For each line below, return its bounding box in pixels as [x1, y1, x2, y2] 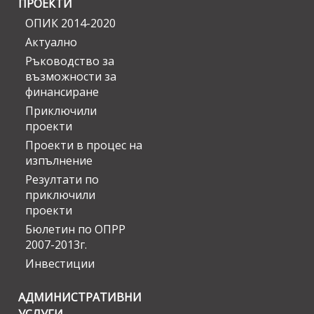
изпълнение [25, 153, 93, 169]
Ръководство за [25, 53, 114, 69]
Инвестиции [25, 256, 95, 272]
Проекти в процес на [25, 137, 142, 153]
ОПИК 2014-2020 [25, 15, 116, 32]
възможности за [25, 69, 116, 85]
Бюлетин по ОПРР [25, 221, 125, 238]
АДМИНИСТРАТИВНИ [18, 289, 142, 306]
